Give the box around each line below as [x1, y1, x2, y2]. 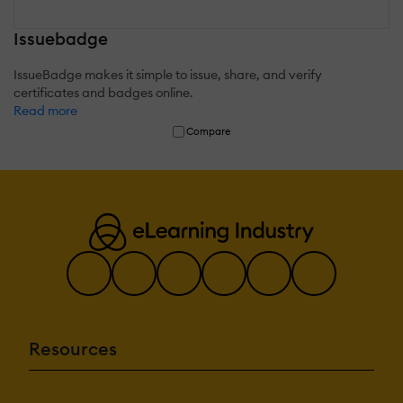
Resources [29, 336, 117, 360]
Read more [13, 102, 77, 119]
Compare [186, 124, 231, 138]
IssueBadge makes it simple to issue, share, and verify [13, 66, 322, 83]
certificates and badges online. [13, 84, 193, 101]
